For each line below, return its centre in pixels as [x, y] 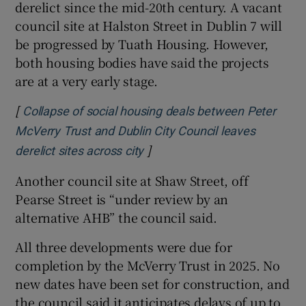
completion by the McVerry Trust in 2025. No [148, 265]
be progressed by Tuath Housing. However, [142, 44]
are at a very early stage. [87, 81]
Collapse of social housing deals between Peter [149, 112]
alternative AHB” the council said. [116, 218]
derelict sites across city [80, 151]
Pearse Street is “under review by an [122, 199]
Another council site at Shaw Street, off [132, 181]
